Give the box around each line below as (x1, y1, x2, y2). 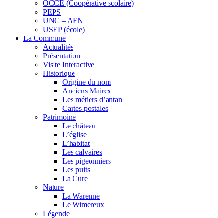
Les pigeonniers (62, 157, 111, 165)
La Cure (62, 174, 88, 182)
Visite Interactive (43, 60, 94, 69)
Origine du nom (62, 78, 111, 86)
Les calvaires (62, 148, 102, 156)
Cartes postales (62, 104, 108, 112)
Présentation (43, 52, 80, 60)
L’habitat (62, 139, 90, 147)
